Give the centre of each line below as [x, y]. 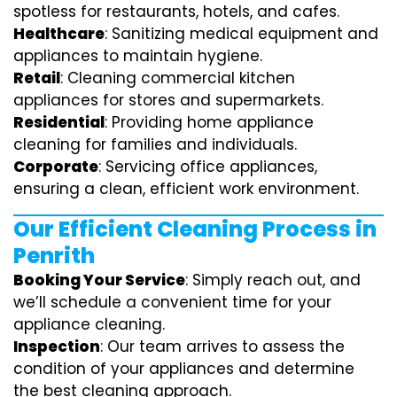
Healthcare [59, 34]
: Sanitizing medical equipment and [241, 34]
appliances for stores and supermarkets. [168, 100]
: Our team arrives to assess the [222, 346]
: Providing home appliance [209, 122]
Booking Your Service [99, 280]
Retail [37, 78]
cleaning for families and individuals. [155, 144]
